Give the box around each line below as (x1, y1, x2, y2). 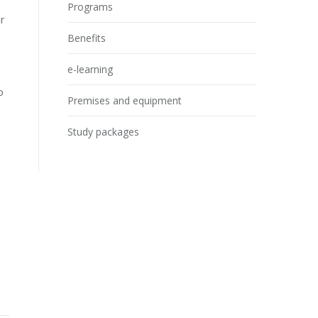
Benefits (67, 31, 106, 45)
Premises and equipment (67, 94, 182, 107)
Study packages (67, 125, 140, 138)
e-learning (67, 62, 114, 76)
